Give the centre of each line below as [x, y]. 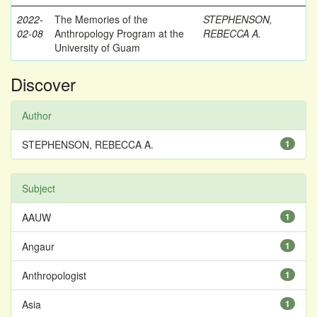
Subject [39, 188]
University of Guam [97, 47]
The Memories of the [101, 19]
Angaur [38, 246]
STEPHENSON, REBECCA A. [88, 144]
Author [37, 115]
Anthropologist [54, 275]
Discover [43, 84]
